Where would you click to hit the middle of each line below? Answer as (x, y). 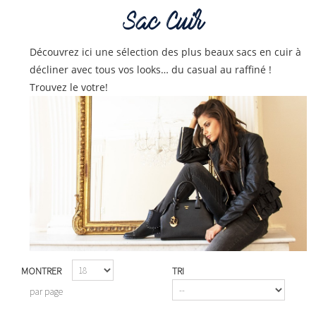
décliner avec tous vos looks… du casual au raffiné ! (151, 69)
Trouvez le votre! (69, 87)
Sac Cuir (167, 24)
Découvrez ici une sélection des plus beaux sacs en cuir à (165, 52)
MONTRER (41, 271)
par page (46, 292)
